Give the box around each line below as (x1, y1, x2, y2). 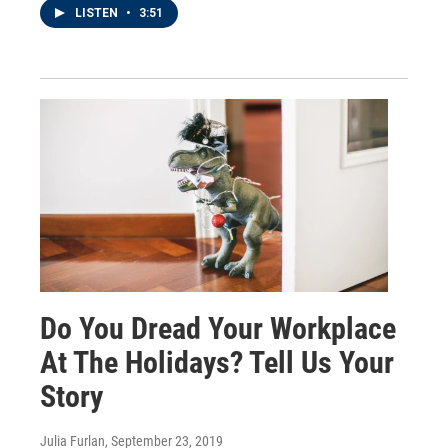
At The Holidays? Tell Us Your (40, 345, 394, 381)
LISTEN (75, 5, 121, 20)
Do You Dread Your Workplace (40, 311, 396, 347)
